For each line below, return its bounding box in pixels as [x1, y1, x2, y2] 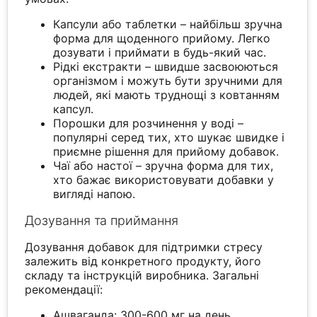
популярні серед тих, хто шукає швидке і [53, 130, 285, 145]
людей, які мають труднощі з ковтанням [53, 88, 280, 103]
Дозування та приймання [25, 213, 179, 229]
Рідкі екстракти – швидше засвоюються [53, 59, 279, 74]
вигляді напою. [53, 187, 136, 202]
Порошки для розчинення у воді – [53, 116, 244, 131]
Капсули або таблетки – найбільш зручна [53, 17, 283, 32]
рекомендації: [25, 282, 103, 297]
